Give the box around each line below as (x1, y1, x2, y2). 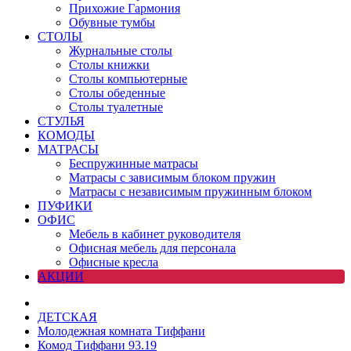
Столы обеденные (69, 86, 165, 100)
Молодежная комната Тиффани (38, 324, 205, 338)
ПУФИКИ (38, 199, 92, 212)
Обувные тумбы (69, 16, 155, 29)
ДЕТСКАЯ (38, 310, 97, 324)
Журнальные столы (69, 44, 172, 57)
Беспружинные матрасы (69, 157, 198, 170)
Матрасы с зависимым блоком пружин (69, 171, 276, 184)
